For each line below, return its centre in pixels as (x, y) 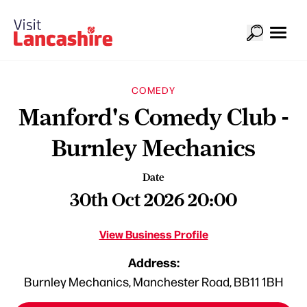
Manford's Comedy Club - (153, 117)
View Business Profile (153, 233)
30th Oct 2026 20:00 (153, 199)
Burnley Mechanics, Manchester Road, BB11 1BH (153, 281)
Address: (153, 262)
